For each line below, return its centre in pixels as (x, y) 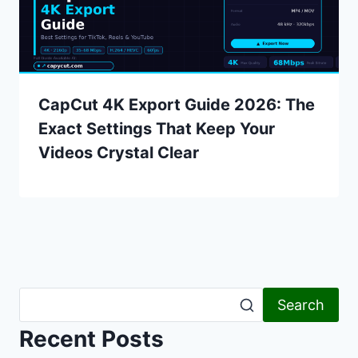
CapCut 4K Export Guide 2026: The (177, 104)
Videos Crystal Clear (119, 152)
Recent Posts (91, 338)
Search (301, 304)
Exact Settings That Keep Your (157, 128)
